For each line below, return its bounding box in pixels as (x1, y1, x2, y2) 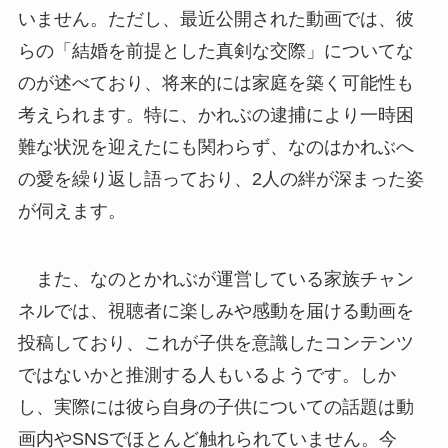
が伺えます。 (17, 201, 126, 222)
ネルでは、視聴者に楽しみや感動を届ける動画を (17, 301, 414, 322)
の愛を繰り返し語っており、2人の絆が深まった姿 (17, 169, 424, 190)
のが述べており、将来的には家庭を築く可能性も (17, 73, 414, 94)
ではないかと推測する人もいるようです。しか (17, 365, 396, 386)
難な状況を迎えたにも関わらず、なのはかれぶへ (17, 137, 414, 158)
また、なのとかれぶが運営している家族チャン (17, 269, 414, 290)
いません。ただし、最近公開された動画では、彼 (17, 9, 414, 30)
